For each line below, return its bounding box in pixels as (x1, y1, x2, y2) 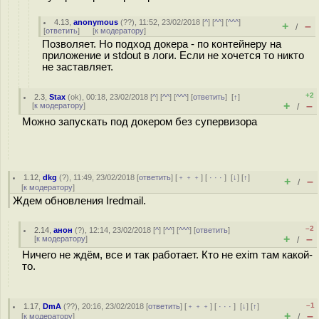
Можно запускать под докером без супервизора (22, 116, 257, 127)
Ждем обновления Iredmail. (13, 195, 146, 206)
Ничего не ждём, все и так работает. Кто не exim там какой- (22, 249, 313, 261)
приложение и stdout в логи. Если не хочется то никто (42, 50, 304, 61)
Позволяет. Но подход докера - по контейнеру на (42, 38, 281, 50)
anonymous (73, 18, 119, 26)
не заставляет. (42, 61, 113, 73)
